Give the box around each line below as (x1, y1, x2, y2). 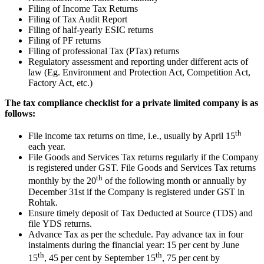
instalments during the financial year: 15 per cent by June (28, 239, 239, 250)
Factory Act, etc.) (28, 78, 93, 88)
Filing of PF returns (28, 35, 101, 45)
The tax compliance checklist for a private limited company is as (5, 98, 258, 108)
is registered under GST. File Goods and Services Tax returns (28, 163, 256, 173)
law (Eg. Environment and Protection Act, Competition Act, (28, 67, 250, 77)
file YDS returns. (28, 218, 94, 229)
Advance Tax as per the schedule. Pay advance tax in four (28, 229, 243, 239)
